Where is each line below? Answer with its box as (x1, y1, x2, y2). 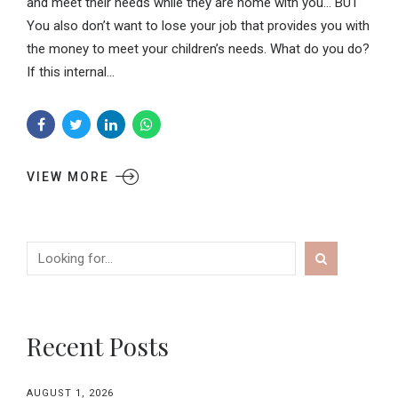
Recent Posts (27, 330, 169, 363)
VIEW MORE (27, 170, 109, 185)
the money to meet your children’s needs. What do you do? (27, 41, 370, 58)
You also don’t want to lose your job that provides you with (27, 18, 370, 35)
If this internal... (27, 64, 115, 81)
